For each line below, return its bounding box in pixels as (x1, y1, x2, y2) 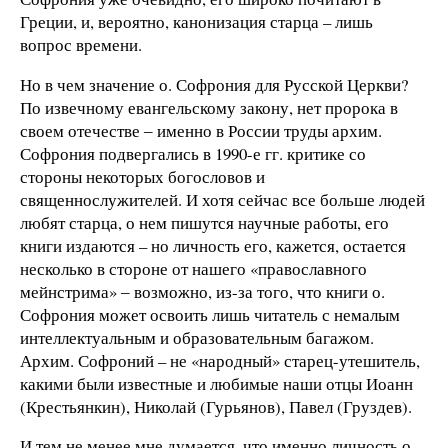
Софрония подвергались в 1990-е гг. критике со (20, 141, 366, 165)
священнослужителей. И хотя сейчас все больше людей (20, 187, 425, 211)
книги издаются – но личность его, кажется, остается (20, 233, 406, 257)
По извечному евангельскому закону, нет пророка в (20, 95, 398, 119)
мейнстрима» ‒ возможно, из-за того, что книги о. (20, 279, 385, 303)
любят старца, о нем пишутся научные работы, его (20, 210, 389, 234)
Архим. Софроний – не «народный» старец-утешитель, (20, 348, 420, 372)
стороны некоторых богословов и (20, 164, 265, 188)
